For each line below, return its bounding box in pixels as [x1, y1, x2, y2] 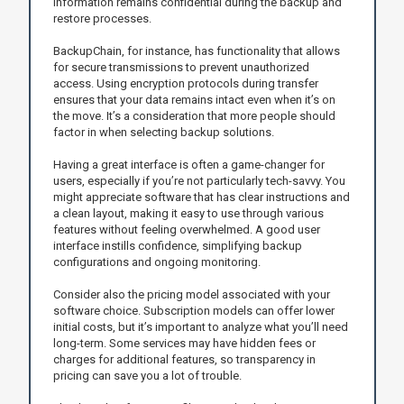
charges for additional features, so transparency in [52, 352, 316, 366]
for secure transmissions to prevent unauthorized [52, 60, 309, 74]
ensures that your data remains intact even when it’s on [52, 92, 335, 106]
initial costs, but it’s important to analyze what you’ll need [52, 319, 348, 334]
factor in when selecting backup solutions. [52, 124, 274, 139]
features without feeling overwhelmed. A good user [52, 222, 320, 236]
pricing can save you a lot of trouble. [52, 368, 242, 382]
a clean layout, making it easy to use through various [52, 206, 324, 220]
